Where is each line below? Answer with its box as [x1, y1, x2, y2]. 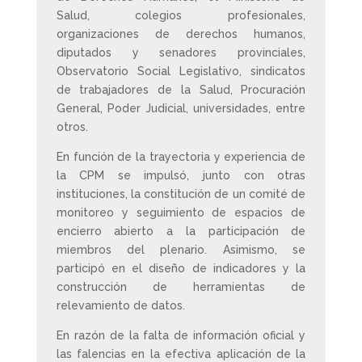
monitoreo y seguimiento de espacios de [56, 206, 306, 219]
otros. [56, 120, 95, 133]
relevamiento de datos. [56, 299, 185, 312]
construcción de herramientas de [56, 280, 306, 293]
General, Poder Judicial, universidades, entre [56, 102, 306, 115]
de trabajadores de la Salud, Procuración [56, 83, 306, 96]
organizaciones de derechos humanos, [56, 27, 306, 40]
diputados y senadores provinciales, [56, 46, 306, 59]
